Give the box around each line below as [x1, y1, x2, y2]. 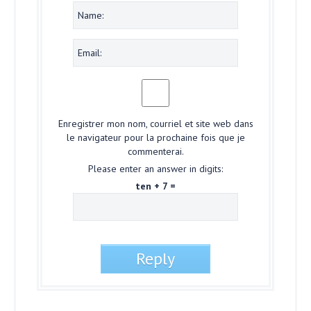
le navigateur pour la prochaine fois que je [66, 131, 245, 144]
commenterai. [127, 144, 184, 158]
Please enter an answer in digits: [88, 162, 223, 175]
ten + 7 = [135, 179, 176, 192]
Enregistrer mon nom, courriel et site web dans [58, 117, 253, 130]
